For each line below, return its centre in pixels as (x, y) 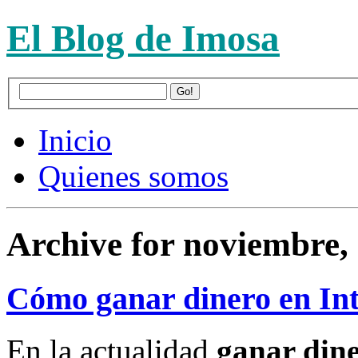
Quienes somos (133, 177)
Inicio (75, 141)
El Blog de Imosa (143, 39)
